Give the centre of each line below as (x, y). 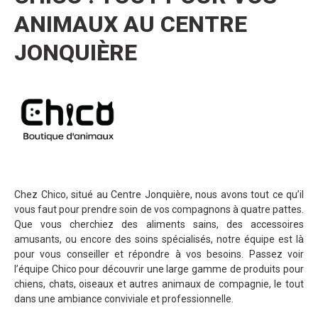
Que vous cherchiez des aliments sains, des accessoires (159, 224)
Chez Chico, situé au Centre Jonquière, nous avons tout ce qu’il (159, 194)
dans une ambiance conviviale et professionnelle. (124, 299)
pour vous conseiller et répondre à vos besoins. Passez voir (159, 254)
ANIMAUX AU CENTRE (131, 24)
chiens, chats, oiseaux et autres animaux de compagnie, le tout (159, 284)
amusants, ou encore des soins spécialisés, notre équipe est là (159, 239)
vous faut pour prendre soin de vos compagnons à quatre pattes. (159, 209)
